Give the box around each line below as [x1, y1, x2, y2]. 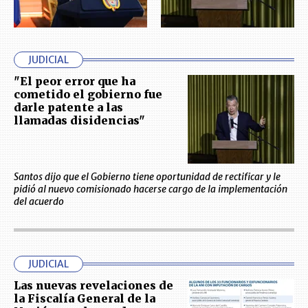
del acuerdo [14, 195, 64, 208]
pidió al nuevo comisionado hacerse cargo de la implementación [14, 182, 287, 195]
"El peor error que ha [14, 74, 135, 88]
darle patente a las [14, 100, 123, 114]
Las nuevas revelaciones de [14, 278, 173, 292]
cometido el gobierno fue [14, 87, 162, 101]
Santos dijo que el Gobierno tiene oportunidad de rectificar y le [14, 170, 280, 183]
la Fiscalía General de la [14, 291, 155, 305]
